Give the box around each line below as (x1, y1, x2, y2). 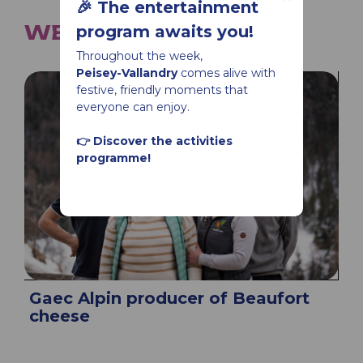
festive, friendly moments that (76, 83, 248, 97)
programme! (76, 151, 151, 165)
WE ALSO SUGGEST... (24, 19, 275, 45)
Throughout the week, (76, 49, 203, 63)
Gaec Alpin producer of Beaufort (29, 288, 310, 308)
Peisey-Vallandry (76, 66, 177, 80)
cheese (29, 305, 90, 326)
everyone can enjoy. (76, 100, 190, 114)
